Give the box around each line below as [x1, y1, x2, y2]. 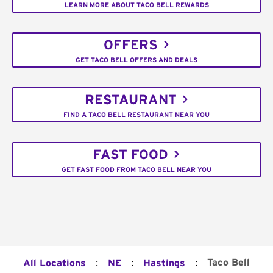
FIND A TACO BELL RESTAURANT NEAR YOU [63, 111, 210, 118]
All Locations [23, 258, 86, 269]
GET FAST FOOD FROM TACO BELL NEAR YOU [62, 166, 211, 173]
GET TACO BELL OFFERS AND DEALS [76, 56, 197, 63]
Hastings [143, 258, 185, 269]
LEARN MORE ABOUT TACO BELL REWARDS [64, 1, 209, 9]
